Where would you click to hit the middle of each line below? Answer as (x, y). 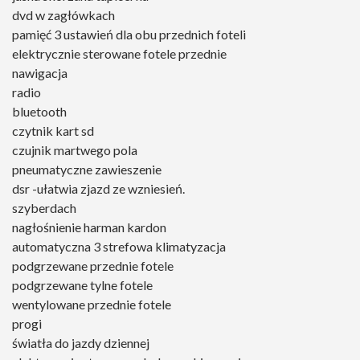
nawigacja (40, 73)
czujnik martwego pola (75, 150)
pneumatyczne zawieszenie (87, 170)
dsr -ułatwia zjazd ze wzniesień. (98, 189)
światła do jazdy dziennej (81, 343)
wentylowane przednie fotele (92, 305)
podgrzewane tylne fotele (82, 285)
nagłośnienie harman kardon (89, 227)
